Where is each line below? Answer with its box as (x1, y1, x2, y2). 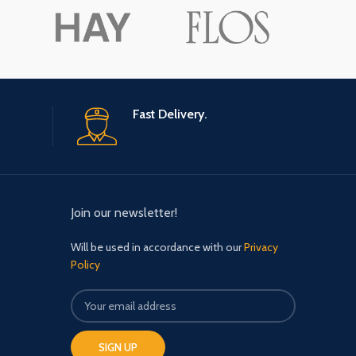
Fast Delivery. (132, 106, 207, 122)
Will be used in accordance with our (71, 240, 244, 255)
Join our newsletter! (71, 205, 177, 221)
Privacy (244, 240, 278, 255)
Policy (71, 257, 100, 273)
